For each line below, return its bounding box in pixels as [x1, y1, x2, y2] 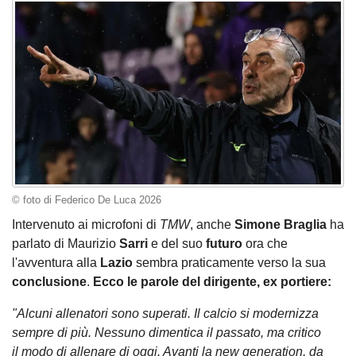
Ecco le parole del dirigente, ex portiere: [93, 275, 331, 289]
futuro [206, 237, 242, 251]
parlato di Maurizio [12, 237, 119, 251]
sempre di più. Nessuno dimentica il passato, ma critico [12, 326, 321, 340]
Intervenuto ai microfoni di [12, 218, 160, 232]
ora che [242, 237, 288, 251]
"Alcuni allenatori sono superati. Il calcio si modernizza [12, 307, 319, 321]
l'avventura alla [12, 256, 100, 270]
